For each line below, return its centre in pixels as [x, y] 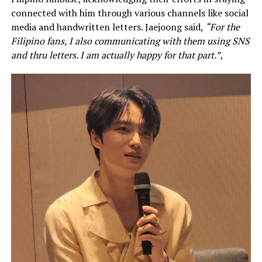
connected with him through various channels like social [130, 13]
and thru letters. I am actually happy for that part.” [116, 55]
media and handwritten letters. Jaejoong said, [108, 27]
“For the [222, 27]
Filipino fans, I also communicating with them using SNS [130, 41]
